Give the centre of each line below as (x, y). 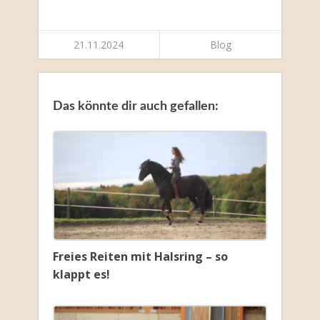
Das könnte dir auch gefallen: (135, 107)
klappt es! (81, 275)
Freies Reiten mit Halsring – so (140, 257)
